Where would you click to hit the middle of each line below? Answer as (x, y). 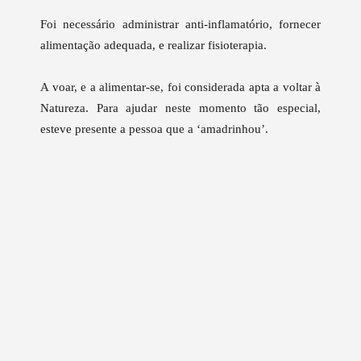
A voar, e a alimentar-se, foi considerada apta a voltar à (180, 87)
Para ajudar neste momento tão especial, (209, 108)
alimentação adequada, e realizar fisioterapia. (155, 46)
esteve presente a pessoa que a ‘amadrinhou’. (154, 129)
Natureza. (68, 108)
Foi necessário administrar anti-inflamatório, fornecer (180, 25)
